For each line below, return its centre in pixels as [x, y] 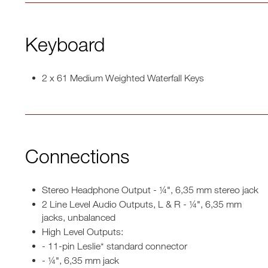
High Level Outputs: [83, 232]
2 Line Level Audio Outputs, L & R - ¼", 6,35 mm [142, 204]
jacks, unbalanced [79, 217]
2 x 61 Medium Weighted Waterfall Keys [123, 78]
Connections [77, 156]
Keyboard [65, 44]
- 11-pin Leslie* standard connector [115, 246]
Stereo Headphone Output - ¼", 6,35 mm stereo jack [150, 190]
